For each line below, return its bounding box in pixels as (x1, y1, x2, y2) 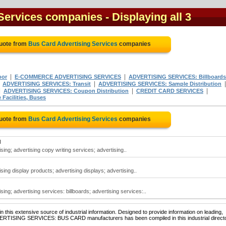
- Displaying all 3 (105, 11, 191, 23)
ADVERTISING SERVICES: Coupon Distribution (4, 88, 129, 94)
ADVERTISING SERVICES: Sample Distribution (98, 81, 221, 87)
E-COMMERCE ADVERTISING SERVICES (15, 74, 121, 80)
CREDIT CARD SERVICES (136, 88, 203, 94)
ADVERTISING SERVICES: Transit (3, 81, 91, 87)
